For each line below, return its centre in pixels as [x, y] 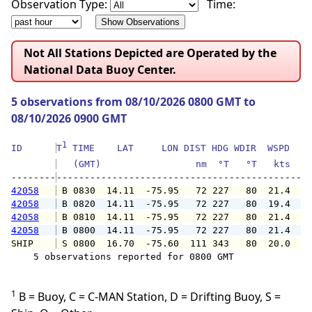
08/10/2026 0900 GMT [69, 119]
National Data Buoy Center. [100, 70]
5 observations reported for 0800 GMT [123, 257]
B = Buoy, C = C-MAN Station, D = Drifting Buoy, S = [148, 297]
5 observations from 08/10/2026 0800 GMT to [133, 102]
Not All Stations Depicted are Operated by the [150, 53]
